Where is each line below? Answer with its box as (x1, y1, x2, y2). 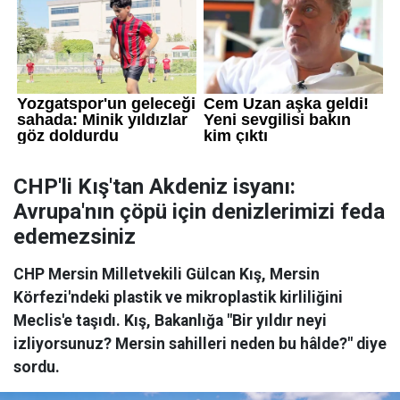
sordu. (13, 358, 60, 377)
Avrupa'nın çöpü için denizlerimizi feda (13, 199, 385, 225)
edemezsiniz (13, 224, 136, 250)
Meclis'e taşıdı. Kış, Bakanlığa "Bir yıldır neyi (13, 312, 327, 330)
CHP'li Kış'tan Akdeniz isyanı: (13, 174, 296, 200)
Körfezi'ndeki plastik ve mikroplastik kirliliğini (13, 288, 343, 307)
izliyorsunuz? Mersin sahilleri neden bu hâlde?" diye (13, 335, 387, 354)
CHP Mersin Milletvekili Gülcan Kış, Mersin (13, 265, 320, 284)
